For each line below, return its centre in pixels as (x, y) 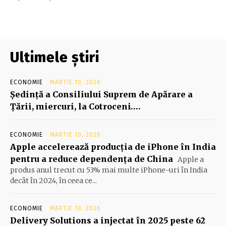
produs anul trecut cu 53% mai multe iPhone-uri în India (109, 170)
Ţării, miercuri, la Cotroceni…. (75, 107)
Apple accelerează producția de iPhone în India (113, 147)
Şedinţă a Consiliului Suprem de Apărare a (101, 95)
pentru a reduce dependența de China (92, 159)
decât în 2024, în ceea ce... (53, 181)
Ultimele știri (55, 58)
